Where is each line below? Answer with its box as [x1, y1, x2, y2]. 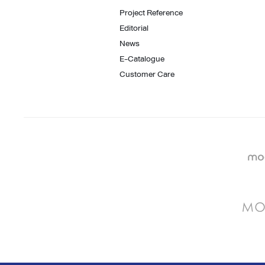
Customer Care [119, 67, 174, 81]
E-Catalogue [119, 51, 164, 66]
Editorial [119, 21, 148, 35]
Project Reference [119, 5, 183, 20]
